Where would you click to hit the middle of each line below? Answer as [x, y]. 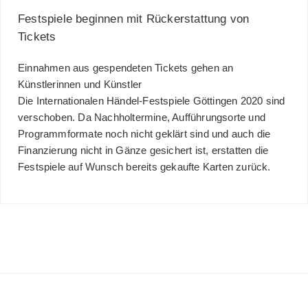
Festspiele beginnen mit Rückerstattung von [134, 19]
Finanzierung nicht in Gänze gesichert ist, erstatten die [143, 151]
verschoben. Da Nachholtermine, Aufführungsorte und [142, 118]
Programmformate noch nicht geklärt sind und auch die [144, 134]
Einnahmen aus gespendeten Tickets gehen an [126, 68]
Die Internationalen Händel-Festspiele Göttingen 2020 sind [152, 101]
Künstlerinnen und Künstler [80, 85]
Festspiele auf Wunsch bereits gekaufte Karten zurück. [144, 167]
